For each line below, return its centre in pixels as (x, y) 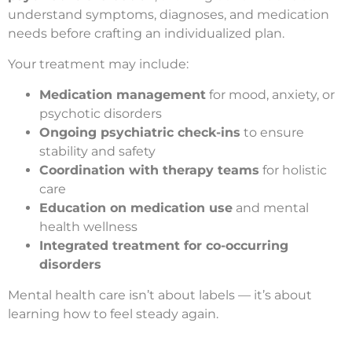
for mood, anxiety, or (270, 94)
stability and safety (97, 151)
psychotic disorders (101, 113)
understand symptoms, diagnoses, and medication (169, 14)
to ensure (272, 132)
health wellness (88, 226)
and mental (271, 207)
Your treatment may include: (98, 64)
